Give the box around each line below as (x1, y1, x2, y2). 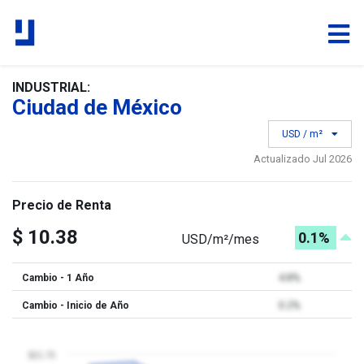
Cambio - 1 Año (22, 272, 94, 284)
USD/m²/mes (182, 231, 259, 247)
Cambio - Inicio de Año (22, 300, 129, 311)
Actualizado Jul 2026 (253, 153, 352, 165)
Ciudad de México (12, 95, 182, 119)
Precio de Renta (12, 197, 111, 213)
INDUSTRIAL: (12, 80, 90, 95)
